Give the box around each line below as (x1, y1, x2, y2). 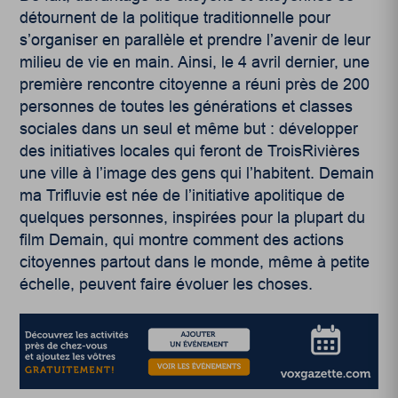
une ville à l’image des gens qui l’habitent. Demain (20, 163, 375, 182)
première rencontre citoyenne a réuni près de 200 (20, 75, 370, 93)
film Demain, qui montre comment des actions (20, 230, 345, 249)
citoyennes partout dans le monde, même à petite (20, 252, 370, 271)
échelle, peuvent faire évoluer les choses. (20, 275, 314, 293)
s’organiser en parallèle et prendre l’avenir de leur (20, 30, 371, 49)
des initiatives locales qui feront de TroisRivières (20, 141, 361, 160)
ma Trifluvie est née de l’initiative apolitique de (20, 186, 346, 204)
